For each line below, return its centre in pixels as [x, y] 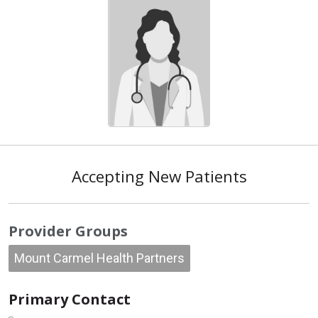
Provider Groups [68, 231]
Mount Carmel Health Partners [99, 258]
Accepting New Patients [159, 176]
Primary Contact [70, 299]
